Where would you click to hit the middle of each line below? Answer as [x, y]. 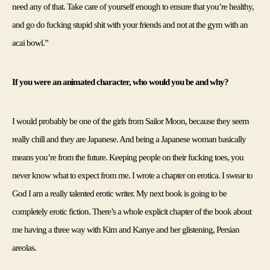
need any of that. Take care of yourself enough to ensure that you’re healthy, [133, 6]
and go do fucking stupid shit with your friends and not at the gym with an [130, 24]
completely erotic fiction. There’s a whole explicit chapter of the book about [132, 211]
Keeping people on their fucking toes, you [177, 157]
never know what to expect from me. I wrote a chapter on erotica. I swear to [133, 175]
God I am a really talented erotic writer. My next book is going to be [120, 193]
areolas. [24, 247]
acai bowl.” [30, 42]
